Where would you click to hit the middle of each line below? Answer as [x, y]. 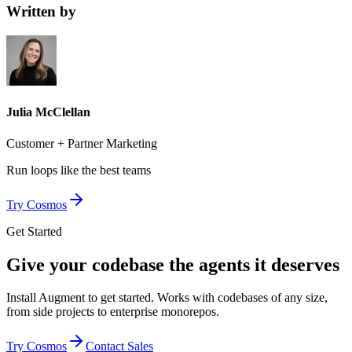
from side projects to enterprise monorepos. [113, 312]
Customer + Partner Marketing [82, 143]
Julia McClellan [48, 112]
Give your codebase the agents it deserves [173, 264]
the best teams [116, 170]
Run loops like [42, 170]
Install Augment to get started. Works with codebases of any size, [167, 298]
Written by [41, 12]
